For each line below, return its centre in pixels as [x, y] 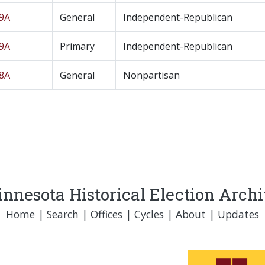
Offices [106, 214]
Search [63, 214]
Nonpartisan [151, 75]
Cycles [149, 214]
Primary [77, 46]
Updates [238, 214]
